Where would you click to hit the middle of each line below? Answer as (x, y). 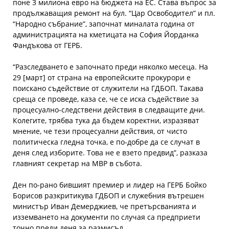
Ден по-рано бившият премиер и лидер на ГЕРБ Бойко (110, 185)
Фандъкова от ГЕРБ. (48, 45)
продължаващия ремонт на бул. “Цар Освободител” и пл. (114, 13)
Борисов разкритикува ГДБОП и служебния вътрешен (108, 196)
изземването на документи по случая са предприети (107, 217)
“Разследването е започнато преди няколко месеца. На (110, 67)
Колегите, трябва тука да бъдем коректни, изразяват (106, 120)
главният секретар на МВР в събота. (77, 163)
